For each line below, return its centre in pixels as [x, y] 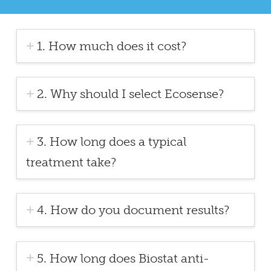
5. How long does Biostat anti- [123, 258]
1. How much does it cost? [112, 46]
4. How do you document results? [133, 210]
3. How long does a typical [112, 142]
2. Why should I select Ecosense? [131, 94]
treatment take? [71, 162]
